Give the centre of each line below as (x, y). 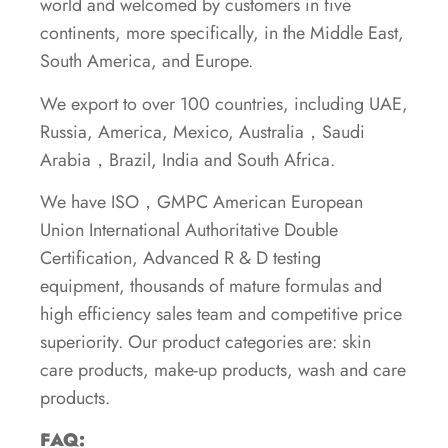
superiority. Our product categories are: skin (205, 342)
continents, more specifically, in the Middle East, (222, 33)
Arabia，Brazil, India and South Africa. (187, 159)
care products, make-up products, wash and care (223, 370)
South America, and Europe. (146, 61)
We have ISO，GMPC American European (201, 202)
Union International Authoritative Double (189, 230)
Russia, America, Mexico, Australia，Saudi (202, 131)
